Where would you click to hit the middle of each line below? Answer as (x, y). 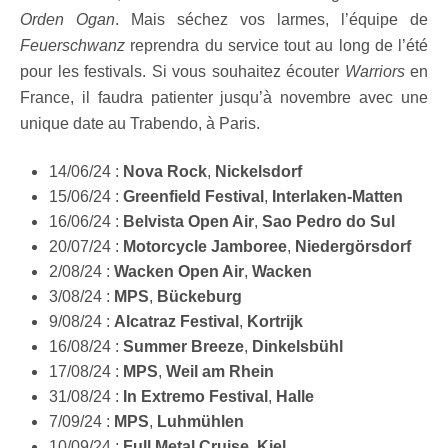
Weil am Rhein (219, 372)
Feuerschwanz (72, 46)
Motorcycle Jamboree (204, 247)
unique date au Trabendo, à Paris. (140, 124)
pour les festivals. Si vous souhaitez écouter (182, 72)
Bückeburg (199, 297)
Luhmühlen (200, 422)
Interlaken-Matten (337, 197)
